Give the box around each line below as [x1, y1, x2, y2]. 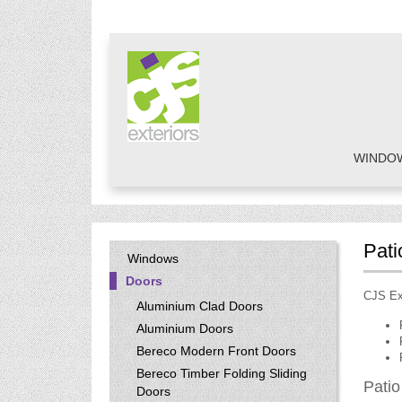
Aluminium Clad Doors [136, 299, 263, 313]
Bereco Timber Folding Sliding [136, 366, 307, 380]
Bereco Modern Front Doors [136, 344, 296, 358]
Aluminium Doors [136, 321, 233, 336]
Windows [127, 251, 179, 266]
